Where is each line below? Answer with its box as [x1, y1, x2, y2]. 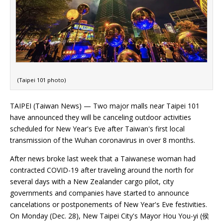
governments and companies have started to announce [10, 188, 189, 198]
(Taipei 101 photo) [17, 76, 66, 84]
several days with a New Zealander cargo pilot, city [10, 177, 174, 187]
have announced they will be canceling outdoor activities [10, 112, 191, 122]
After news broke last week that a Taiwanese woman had [10, 154, 196, 164]
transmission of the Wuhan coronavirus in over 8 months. [10, 135, 195, 145]
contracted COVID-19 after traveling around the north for [10, 165, 194, 175]
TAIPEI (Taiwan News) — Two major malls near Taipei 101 [10, 101, 200, 111]
